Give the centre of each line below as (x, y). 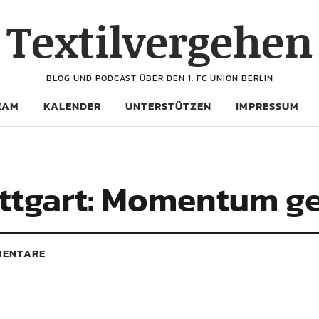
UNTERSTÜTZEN (168, 106)
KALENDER (72, 106)
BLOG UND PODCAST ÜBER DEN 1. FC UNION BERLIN (159, 78)
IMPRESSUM (267, 106)
